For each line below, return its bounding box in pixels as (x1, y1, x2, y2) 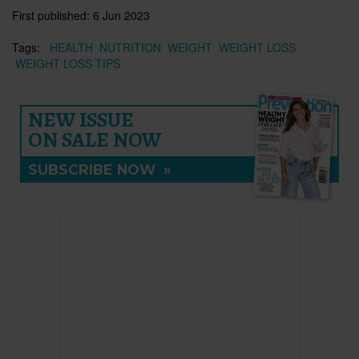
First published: (12, 6, 93, 23)
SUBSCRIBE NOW (28, 160, 163, 178)
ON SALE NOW (28, 125, 161, 154)
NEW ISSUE (28, 105, 134, 134)
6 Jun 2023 (93, 6, 150, 23)
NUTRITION (99, 38, 161, 55)
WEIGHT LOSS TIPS (15, 54, 120, 71)
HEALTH (50, 38, 93, 55)
